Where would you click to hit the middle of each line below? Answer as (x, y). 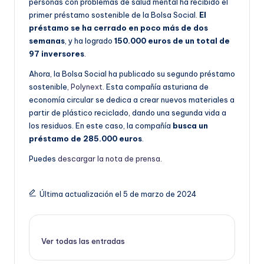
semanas (47, 40)
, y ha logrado (90, 40)
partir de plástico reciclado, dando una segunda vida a (128, 112)
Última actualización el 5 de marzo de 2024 (118, 194)
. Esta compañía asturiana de (156, 86)
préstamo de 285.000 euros (85, 138)
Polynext (87, 86)
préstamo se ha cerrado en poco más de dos (118, 27)
